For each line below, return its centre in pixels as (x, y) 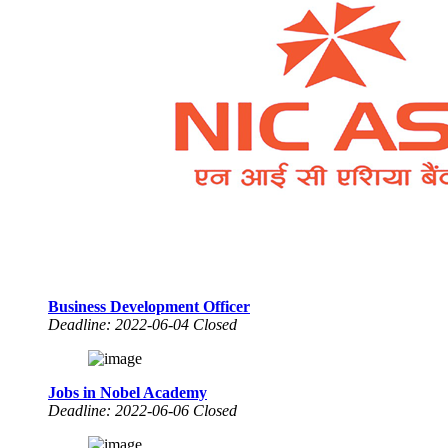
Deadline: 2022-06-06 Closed (142, 410)
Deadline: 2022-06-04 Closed (142, 324)
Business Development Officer (149, 306)
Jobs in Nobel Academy (127, 392)
